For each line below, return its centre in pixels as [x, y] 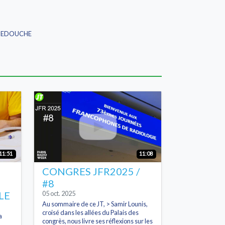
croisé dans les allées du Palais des [90, 212]
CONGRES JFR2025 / [91, 171]
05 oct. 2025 [59, 193]
